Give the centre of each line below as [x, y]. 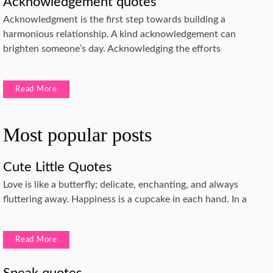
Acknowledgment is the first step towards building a [114, 19]
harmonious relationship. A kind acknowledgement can [119, 34]
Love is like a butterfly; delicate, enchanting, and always [121, 185]
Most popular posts [77, 135]
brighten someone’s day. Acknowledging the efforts [112, 49]
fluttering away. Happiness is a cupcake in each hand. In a [125, 199]
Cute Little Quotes [58, 167]
